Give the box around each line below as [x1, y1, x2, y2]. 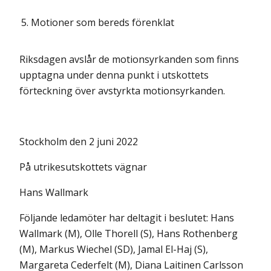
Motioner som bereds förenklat [31, 16, 174, 29]
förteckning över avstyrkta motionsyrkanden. [19, 84, 225, 97]
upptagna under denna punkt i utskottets [19, 68, 209, 82]
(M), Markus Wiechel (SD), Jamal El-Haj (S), [19, 243, 208, 256]
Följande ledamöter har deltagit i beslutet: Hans [19, 211, 234, 224]
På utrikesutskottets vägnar [19, 160, 147, 174]
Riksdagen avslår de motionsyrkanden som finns [19, 53, 239, 66]
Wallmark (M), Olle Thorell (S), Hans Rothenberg [19, 227, 238, 240]
